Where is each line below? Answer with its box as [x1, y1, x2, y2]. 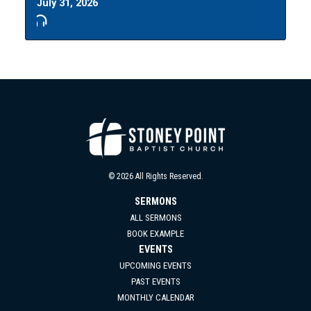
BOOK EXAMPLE [127, 228, 184, 239]
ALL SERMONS [129, 212, 182, 223]
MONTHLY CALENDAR [117, 292, 194, 303]
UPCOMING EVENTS [119, 260, 192, 271]
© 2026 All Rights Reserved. [108, 171, 203, 181]
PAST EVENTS [131, 276, 180, 287]
